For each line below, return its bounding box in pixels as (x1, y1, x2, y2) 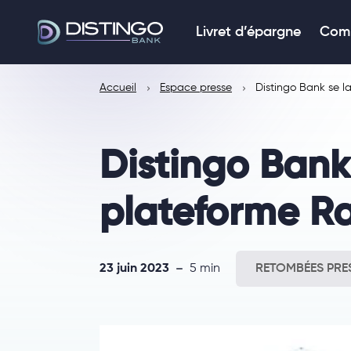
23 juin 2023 (100, 262, 169, 275)
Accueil (100, 82, 136, 93)
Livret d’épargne (196, 24, 301, 39)
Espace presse (160, 82, 232, 93)
